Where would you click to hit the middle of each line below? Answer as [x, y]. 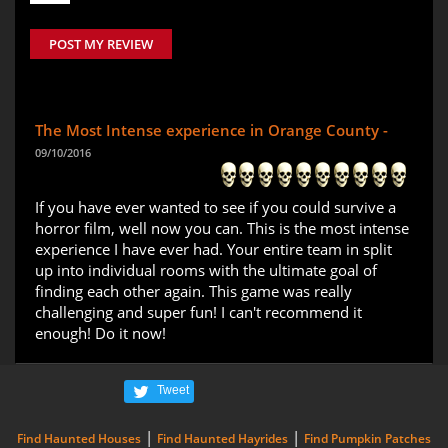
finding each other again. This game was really [193, 290]
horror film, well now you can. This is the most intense [222, 227]
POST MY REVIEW [101, 43]
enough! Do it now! [100, 332]
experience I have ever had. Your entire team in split [213, 248]
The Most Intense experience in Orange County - [211, 129]
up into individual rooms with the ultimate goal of [206, 269]
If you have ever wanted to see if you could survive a [215, 206]
